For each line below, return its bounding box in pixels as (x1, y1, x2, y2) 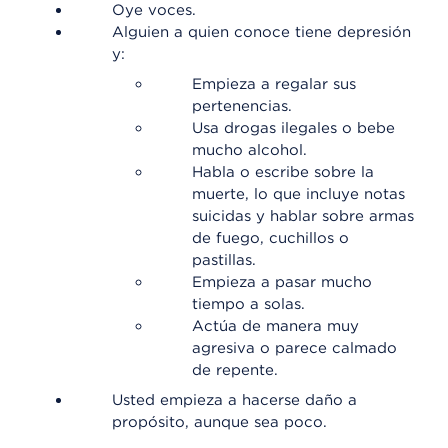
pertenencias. (192, 97, 292, 115)
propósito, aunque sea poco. (112, 413, 327, 431)
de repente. (192, 361, 278, 379)
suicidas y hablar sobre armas (192, 207, 414, 225)
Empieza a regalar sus (192, 75, 356, 93)
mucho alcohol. (192, 141, 307, 159)
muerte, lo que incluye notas (192, 185, 405, 203)
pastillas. (192, 251, 256, 269)
